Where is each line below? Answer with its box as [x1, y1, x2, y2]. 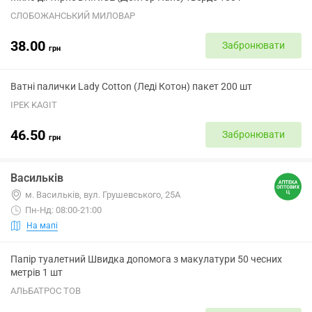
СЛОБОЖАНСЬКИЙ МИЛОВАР [10, 10, 135, 21]
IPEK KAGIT [10, 100, 57, 110]
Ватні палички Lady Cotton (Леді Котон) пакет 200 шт [10, 81, 252, 92]
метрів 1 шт [10, 267, 63, 278]
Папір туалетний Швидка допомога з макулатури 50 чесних [10, 253, 282, 265]
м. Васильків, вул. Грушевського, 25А [25, 189, 180, 200]
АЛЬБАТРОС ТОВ [10, 286, 81, 296]
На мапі [26, 220, 58, 231]
